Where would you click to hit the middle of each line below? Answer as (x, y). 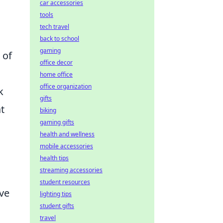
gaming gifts (57, 122)
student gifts (57, 206)
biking (48, 110)
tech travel (55, 27)
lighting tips (56, 194)
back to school (59, 39)
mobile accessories (66, 146)
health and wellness (67, 134)
